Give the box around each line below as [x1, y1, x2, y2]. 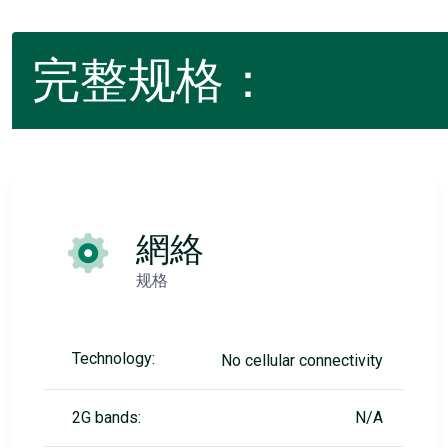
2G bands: [72, 408, 141, 427]
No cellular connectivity [221, 351, 383, 370]
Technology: [72, 349, 155, 368]
